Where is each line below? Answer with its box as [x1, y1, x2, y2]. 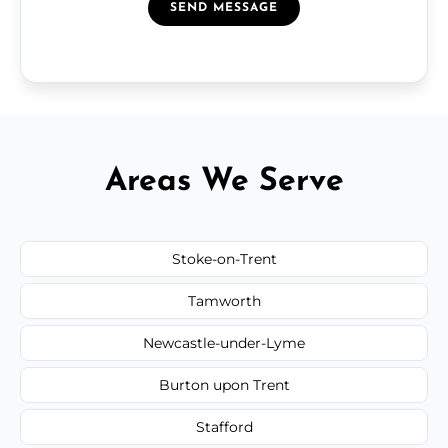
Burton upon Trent [158, 375, 290, 394]
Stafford [195, 417, 253, 436]
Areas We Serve [104, 165, 344, 198]
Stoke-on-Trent [171, 249, 277, 268]
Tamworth [187, 291, 261, 310]
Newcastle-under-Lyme [143, 333, 305, 352]
